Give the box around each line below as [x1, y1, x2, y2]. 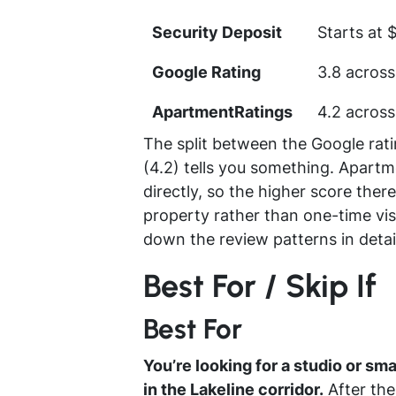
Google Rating [152, 63, 261, 82]
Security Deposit [152, 23, 282, 42]
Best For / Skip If [143, 267, 377, 306]
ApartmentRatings [152, 103, 293, 122]
